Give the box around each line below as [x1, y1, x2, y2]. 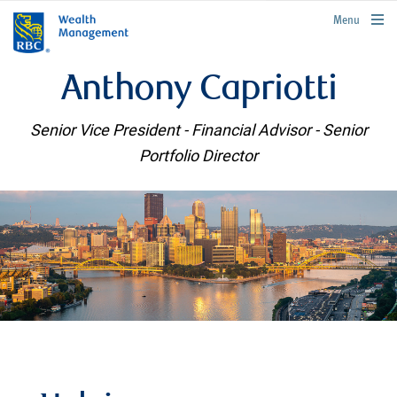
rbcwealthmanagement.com [278, 12, 389, 23]
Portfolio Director [139, 145, 258, 166]
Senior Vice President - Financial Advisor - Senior [29, 120, 368, 140]
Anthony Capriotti [60, 74, 337, 109]
